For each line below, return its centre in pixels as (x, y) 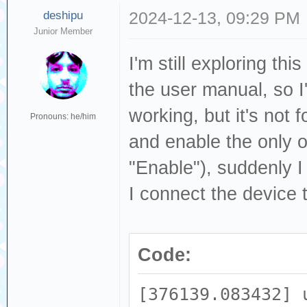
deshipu (63, 15)
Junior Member (63, 31)
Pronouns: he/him (63, 116)
